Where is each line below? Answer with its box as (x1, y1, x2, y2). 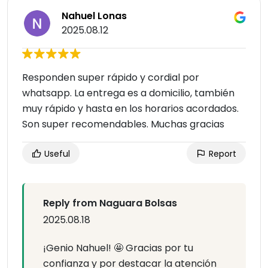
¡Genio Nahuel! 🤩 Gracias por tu (43, 241, 193, 255)
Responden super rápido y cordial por (22, 71, 199, 85)
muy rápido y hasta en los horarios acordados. (22, 102, 239, 116)
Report (206, 148, 236, 160)
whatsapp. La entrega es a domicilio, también (22, 86, 234, 100)
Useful (42, 148, 70, 160)
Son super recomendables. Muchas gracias (22, 117, 224, 132)
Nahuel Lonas (62, 9, 127, 23)
